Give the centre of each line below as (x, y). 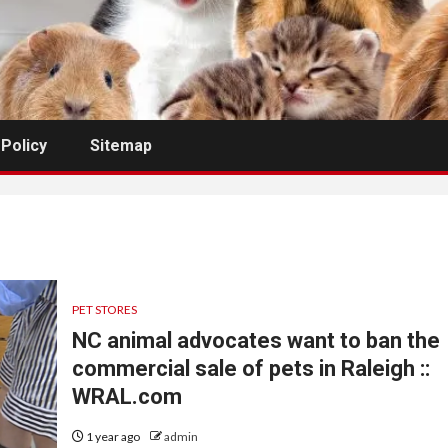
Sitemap (121, 145)
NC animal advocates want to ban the (255, 341)
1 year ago (112, 437)
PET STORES (104, 310)
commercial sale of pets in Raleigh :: (250, 369)
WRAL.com (126, 397)
